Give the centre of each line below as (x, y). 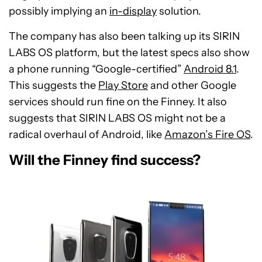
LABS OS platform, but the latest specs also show (129, 53)
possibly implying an (59, 11)
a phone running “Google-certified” (96, 69)
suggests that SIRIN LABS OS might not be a (117, 118)
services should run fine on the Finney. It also (118, 102)
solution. (179, 11)
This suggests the (54, 86)
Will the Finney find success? (105, 160)
